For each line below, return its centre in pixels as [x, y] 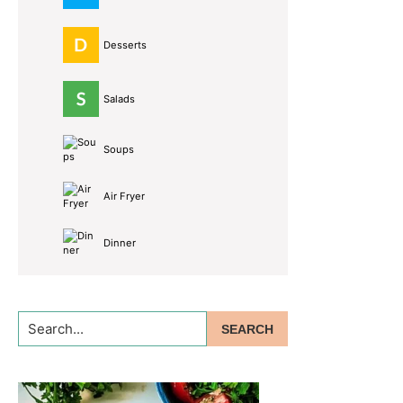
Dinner [120, 243]
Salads [119, 99]
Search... [46, 322]
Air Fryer [124, 197]
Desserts [125, 45]
